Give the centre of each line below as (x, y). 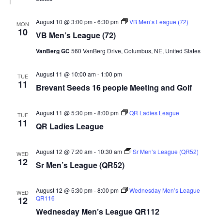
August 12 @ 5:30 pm (64, 190)
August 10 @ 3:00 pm (64, 22)
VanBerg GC (53, 51)
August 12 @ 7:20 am (64, 151)
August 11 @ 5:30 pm (64, 113)
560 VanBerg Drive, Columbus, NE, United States (136, 51)
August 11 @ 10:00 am (66, 74)
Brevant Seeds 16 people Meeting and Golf (114, 87)
